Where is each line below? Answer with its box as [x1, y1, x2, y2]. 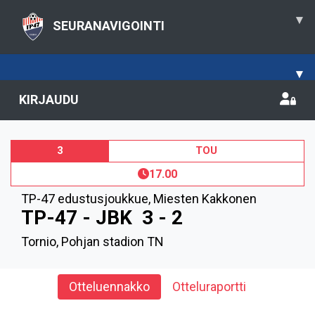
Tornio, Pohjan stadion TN [21, 234, 164, 249]
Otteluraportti [172, 279, 246, 294]
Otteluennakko [69, 279, 150, 294]
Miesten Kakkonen [153, 191, 257, 206]
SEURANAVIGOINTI [53, 18, 165, 33]
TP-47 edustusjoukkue [21, 191, 148, 206]
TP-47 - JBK [21, 206, 132, 229]
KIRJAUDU [19, 92, 79, 107]
